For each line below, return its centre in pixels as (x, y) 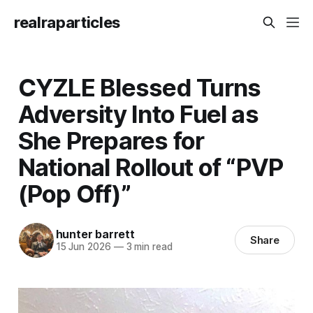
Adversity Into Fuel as (138, 114)
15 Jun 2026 (83, 247)
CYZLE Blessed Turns (139, 87)
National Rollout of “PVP (151, 167)
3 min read (148, 247)
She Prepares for (111, 140)
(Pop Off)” (74, 193)
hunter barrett (95, 234)
